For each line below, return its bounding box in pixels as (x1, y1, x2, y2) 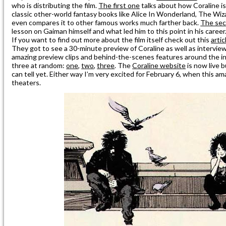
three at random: (12, 61, 67, 70)
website (158, 61, 186, 70)
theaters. (12, 78, 41, 87)
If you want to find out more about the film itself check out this (12, 35, 211, 44)
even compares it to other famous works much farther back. (12, 18, 201, 27)
